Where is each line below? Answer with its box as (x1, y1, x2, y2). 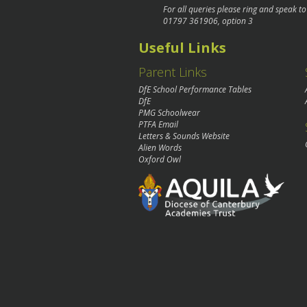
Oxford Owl (138, 153, 181, 166)
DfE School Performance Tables (138, 84, 251, 96)
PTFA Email (138, 119, 178, 131)
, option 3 (218, 14, 253, 27)
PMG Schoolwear (138, 107, 200, 119)
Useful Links (138, 38, 226, 58)
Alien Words (138, 142, 182, 154)
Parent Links (138, 64, 207, 81)
